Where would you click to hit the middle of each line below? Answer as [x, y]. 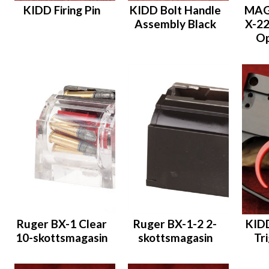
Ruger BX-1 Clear [62, 223]
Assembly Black [175, 24]
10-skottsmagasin [62, 237]
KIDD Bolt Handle [175, 10]
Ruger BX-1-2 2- [175, 223]
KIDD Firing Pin [62, 10]
